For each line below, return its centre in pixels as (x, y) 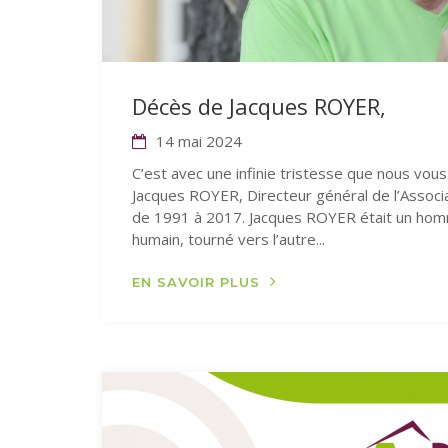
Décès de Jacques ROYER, (259, 106)
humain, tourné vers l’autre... (228, 239)
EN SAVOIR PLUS (196, 282)
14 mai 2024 (197, 141)
